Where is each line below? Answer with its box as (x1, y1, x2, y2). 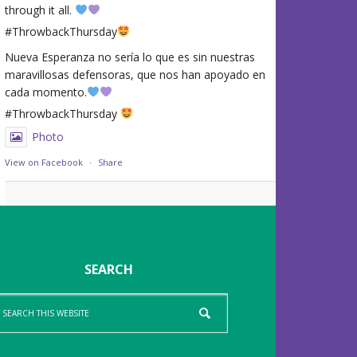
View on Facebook (5, 156, 83, 168)
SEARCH (84, 261, 133, 278)
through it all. (5, 2, 75, 18)
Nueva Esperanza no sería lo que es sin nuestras (5, 49, 255, 65)
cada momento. (5, 84, 87, 100)
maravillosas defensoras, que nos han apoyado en (5, 67, 265, 82)
